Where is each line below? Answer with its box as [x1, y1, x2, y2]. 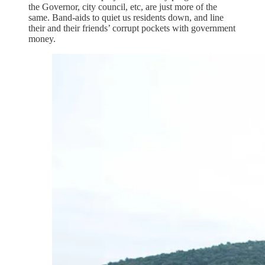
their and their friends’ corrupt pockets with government [28, 22, 235, 33]
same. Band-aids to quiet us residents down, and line [28, 12, 224, 22]
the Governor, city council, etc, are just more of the [28, 1, 217, 12]
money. [28, 33, 56, 44]
